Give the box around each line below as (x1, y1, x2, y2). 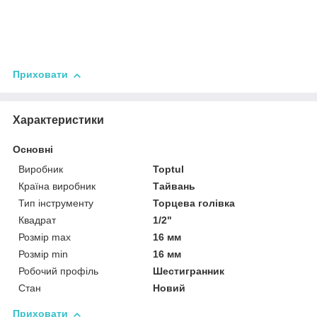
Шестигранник (153, 265, 225, 277)
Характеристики (13, 114, 104, 127)
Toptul (153, 163, 185, 175)
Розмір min (18, 248, 68, 260)
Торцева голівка (153, 197, 236, 209)
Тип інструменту (18, 197, 93, 209)
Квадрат (18, 214, 56, 226)
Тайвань (153, 180, 196, 192)
